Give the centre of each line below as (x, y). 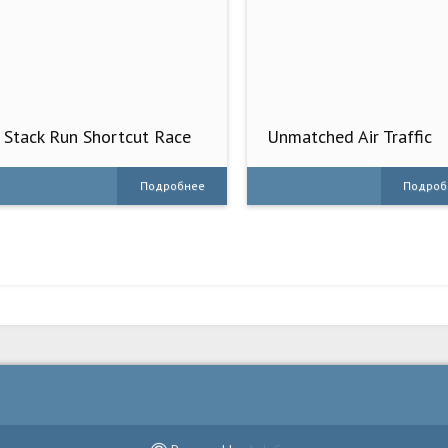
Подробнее (172, 185)
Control (296, 155)
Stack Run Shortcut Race (97, 136)
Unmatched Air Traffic (350, 136)
